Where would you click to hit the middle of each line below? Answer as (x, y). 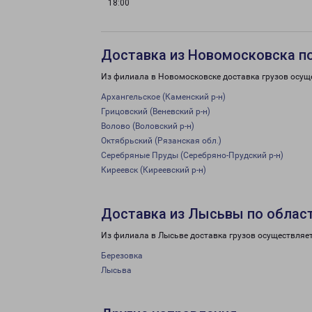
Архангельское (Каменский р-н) (163, 97)
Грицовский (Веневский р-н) (156, 111)
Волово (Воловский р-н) (148, 126)
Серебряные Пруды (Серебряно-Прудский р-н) (192, 155)
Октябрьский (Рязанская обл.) (161, 141)
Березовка (122, 256)
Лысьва (116, 270)
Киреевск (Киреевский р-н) (154, 170)
